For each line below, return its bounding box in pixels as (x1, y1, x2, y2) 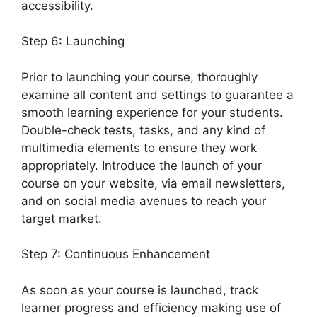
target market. (21, 211, 105, 226)
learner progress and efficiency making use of (21, 300, 281, 315)
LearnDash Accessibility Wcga (105, 211, 276, 226)
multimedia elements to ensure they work (21, 140, 257, 155)
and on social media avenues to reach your (21, 193, 266, 208)
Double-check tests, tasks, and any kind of (21, 122, 265, 137)
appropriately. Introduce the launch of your (21, 158, 262, 173)
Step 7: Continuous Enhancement (21, 247, 210, 262)
